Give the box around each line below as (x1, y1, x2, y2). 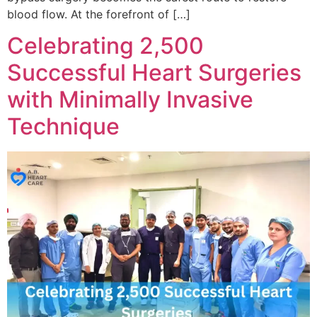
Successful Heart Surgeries (7, 59, 301, 86)
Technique (7, 113, 120, 140)
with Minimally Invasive (7, 86, 253, 113)
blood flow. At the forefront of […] (7, 6, 190, 21)
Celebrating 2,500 (7, 32, 204, 59)
